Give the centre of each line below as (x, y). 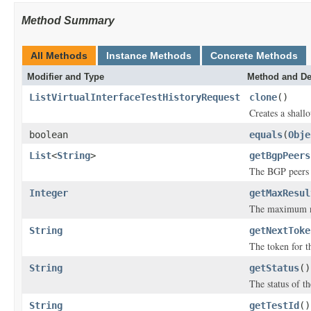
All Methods (59, 56)
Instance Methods (149, 56)
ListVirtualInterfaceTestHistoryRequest (135, 97)
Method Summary (68, 20)
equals (266, 135)
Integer (49, 193)
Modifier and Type (66, 77)
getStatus (274, 268)
